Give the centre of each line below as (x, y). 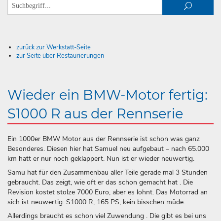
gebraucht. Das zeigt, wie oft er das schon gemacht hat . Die (100, 182)
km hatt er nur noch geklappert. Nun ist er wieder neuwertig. (101, 158)
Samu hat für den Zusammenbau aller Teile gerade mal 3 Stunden (108, 172)
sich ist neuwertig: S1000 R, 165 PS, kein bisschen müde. (96, 202)
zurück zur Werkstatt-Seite (53, 47)
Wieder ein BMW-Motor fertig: (108, 95)
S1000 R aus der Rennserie (95, 113)
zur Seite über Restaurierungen (60, 56)
